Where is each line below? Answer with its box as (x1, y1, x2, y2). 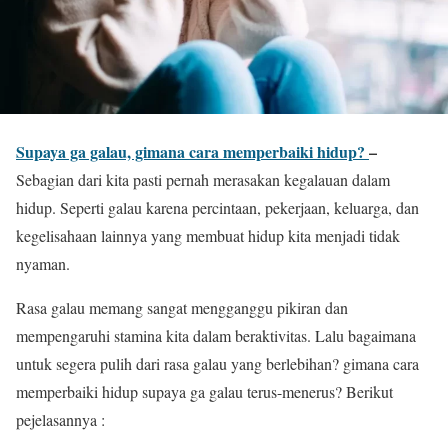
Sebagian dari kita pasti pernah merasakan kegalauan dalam (16, 169, 390, 190)
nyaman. (16, 253, 70, 274)
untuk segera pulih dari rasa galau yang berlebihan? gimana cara (16, 353, 419, 374)
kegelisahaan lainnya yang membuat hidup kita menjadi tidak (16, 225, 400, 246)
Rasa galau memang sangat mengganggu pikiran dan (16, 297, 348, 318)
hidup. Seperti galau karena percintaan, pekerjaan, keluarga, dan (16, 197, 419, 218)
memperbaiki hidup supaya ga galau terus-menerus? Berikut (16, 381, 393, 402)
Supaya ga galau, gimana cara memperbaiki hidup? (16, 140, 365, 163)
